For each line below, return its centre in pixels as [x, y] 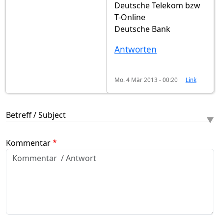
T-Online [130, 17]
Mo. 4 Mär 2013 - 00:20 [146, 80]
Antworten [136, 50]
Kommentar [28, 143]
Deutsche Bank [143, 29]
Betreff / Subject [36, 115]
